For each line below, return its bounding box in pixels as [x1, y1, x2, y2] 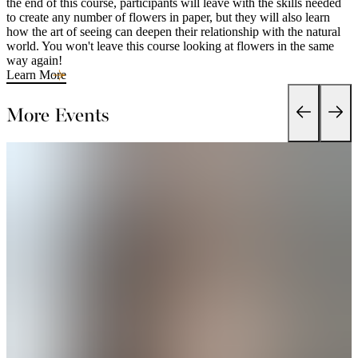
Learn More [6, 67, 66, 82]
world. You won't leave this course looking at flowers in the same [6, 38, 334, 53]
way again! [6, 53, 62, 67]
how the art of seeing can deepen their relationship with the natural [6, 24, 340, 38]
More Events [6, 99, 109, 127]
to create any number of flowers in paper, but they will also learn [6, 10, 330, 24]
